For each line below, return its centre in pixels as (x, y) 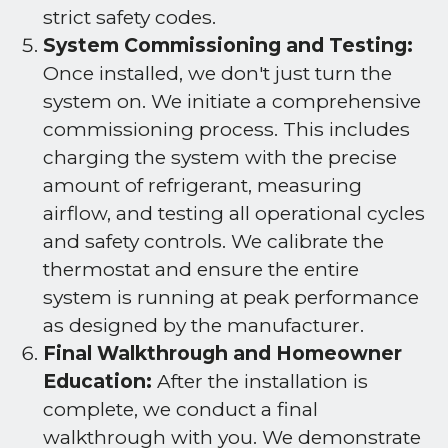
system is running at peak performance (231, 298)
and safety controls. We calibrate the (213, 242)
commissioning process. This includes (226, 130)
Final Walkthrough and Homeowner (222, 354)
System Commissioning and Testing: (228, 46)
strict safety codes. (129, 18)
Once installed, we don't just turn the (217, 74)
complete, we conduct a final (180, 410)
